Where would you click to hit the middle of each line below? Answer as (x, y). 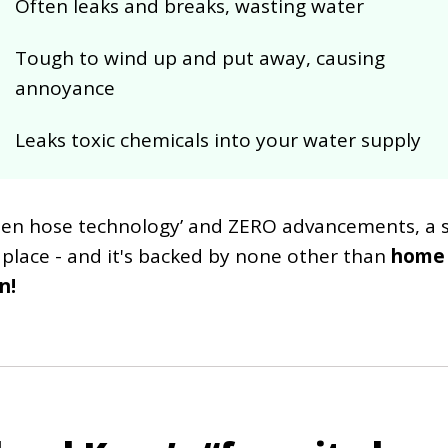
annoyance (64, 88)
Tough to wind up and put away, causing (199, 58)
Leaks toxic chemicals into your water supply (217, 140)
